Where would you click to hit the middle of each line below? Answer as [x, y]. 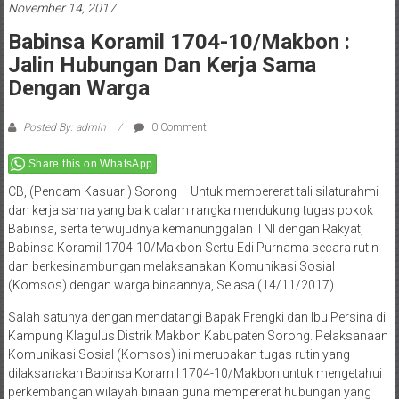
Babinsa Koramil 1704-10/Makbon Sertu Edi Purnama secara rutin [193, 248]
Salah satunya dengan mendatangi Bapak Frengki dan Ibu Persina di [196, 318]
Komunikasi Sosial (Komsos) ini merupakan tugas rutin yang [179, 355]
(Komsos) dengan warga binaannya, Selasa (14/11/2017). [172, 285]
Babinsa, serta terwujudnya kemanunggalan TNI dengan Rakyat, [185, 229]
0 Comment [177, 128]
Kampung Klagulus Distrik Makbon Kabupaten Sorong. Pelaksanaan [198, 336]
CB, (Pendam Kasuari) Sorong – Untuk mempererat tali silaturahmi [193, 192]
